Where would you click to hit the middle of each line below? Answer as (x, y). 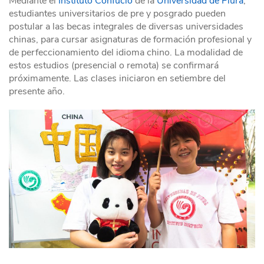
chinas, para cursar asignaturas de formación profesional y (130, 40)
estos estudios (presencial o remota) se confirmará (114, 66)
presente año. (37, 92)
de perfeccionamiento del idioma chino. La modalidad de (126, 53)
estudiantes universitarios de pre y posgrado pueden (117, 14)
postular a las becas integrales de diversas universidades (126, 27)
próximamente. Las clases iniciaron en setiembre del (117, 79)
